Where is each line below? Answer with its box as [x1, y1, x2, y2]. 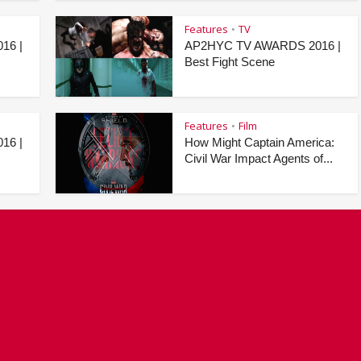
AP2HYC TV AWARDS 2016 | [185, 39, 341, 52]
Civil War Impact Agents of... [185, 151, 333, 165]
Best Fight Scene [185, 55, 275, 68]
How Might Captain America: [185, 135, 334, 149]
